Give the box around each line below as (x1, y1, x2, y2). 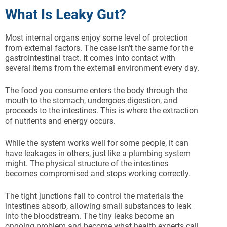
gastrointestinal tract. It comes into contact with (5, 53, 175, 63)
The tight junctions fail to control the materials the (5, 191, 183, 201)
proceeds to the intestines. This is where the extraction (5, 106, 198, 116)
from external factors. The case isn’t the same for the (5, 43, 193, 53)
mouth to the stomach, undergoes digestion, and (5, 96, 177, 106)
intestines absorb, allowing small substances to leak (5, 201, 191, 211)
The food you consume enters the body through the (5, 86, 187, 96)
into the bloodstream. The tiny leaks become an (5, 211, 174, 221)
